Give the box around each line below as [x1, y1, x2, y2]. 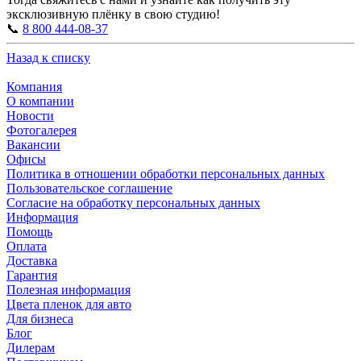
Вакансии [6, 137, 60, 151]
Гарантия [6, 268, 57, 282]
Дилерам [6, 340, 55, 355]
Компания [6, 79, 62, 93]
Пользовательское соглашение [6, 180, 172, 195]
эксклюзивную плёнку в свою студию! [6, 6, 220, 21]
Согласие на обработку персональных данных [6, 195, 260, 210]
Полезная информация [6, 282, 131, 297]
